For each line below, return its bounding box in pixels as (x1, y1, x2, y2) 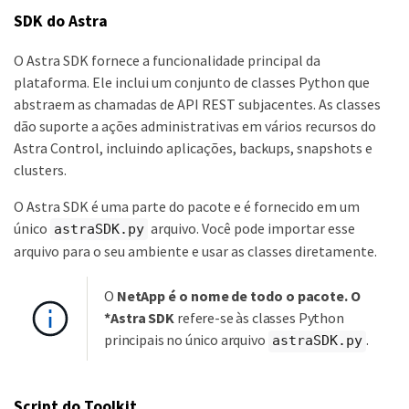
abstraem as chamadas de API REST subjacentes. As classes (14, 94, 381, 113)
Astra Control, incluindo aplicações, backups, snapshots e (14, 138, 372, 157)
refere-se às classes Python (174, 309, 344, 328)
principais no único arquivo (104, 330, 268, 350)
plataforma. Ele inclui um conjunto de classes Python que (14, 72, 370, 91)
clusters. (14, 160, 67, 179)
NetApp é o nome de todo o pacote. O (116, 287, 361, 306)
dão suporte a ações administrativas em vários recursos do (14, 116, 376, 135)
